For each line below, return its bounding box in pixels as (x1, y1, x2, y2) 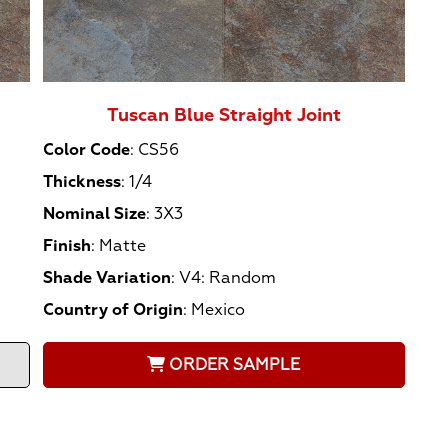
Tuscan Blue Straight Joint (106, 104, 341, 128)
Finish (43, 235, 92, 256)
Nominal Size (43, 203, 147, 224)
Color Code (43, 139, 131, 160)
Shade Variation (43, 267, 172, 288)
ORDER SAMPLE (169, 354, 301, 375)
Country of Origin (43, 299, 184, 320)
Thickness (43, 171, 122, 192)
